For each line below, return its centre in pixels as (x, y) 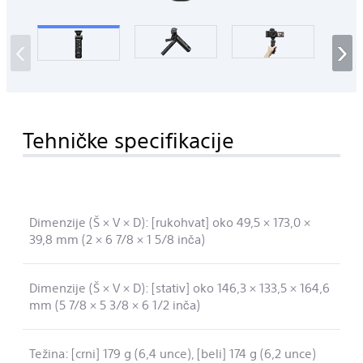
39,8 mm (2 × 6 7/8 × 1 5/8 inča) (117, 239)
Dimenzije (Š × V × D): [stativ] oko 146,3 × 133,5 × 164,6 (179, 288)
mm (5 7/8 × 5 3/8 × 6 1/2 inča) (115, 305)
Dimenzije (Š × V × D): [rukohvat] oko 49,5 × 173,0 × (170, 222)
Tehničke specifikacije (128, 139)
